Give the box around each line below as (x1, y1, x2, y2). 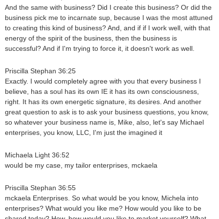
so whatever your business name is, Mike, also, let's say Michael (5, 119, 204, 126)
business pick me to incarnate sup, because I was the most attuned (5, 14, 213, 22)
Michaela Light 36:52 (5, 152, 69, 159)
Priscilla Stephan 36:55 (5, 184, 76, 192)
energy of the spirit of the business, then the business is (5, 35, 177, 42)
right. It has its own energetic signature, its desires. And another (5, 98, 201, 106)
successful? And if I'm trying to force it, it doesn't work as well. (5, 45, 195, 52)
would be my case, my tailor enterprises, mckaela (5, 162, 157, 169)
